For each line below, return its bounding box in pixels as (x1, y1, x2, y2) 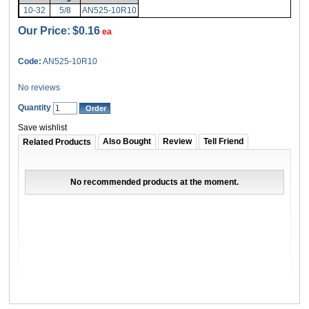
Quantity (18, 103, 52, 113)
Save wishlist (18, 123, 68, 133)
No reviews (18, 83, 61, 92)
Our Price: (18, 25, 71, 37)
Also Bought (103, 137, 152, 147)
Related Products (23, 137, 92, 148)
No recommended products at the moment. (70, 177, 239, 188)
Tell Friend (203, 137, 244, 147)
